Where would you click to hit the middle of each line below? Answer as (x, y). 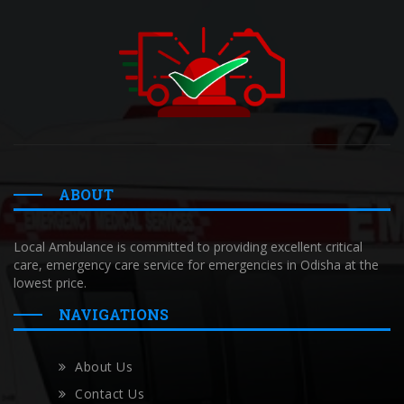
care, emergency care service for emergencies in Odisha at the (196, 265)
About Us (104, 367)
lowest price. (50, 283)
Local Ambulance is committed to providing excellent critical (188, 247)
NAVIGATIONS (114, 315)
